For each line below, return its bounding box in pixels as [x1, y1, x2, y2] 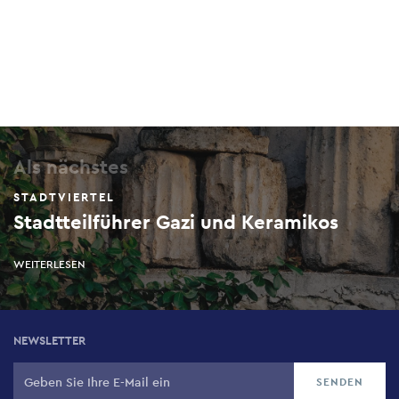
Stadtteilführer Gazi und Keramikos [13, 208, 338, 234]
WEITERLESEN [13, 256, 85, 272]
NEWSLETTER [13, 332, 85, 348]
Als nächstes [13, 153, 128, 179]
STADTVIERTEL [13, 189, 115, 205]
